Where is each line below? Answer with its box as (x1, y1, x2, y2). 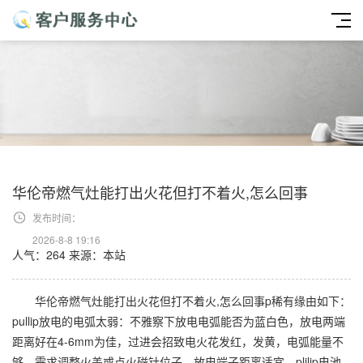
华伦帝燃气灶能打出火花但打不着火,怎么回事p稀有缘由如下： (12, 293, 351, 309)
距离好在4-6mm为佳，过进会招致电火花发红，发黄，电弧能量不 (12, 333, 344, 349)
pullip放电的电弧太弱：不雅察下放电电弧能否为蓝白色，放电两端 (12, 313, 345, 329)
